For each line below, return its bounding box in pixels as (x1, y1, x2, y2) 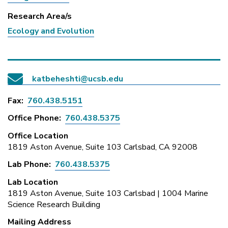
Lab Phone (8, 159, 49, 170)
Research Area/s (8, 11, 72, 22)
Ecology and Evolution (8, 25, 94, 37)
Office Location (8, 130, 68, 141)
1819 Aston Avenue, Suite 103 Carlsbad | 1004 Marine (8, 187, 208, 199)
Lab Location (8, 176, 58, 188)
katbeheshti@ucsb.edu (32, 73, 123, 84)
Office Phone (8, 112, 59, 124)
